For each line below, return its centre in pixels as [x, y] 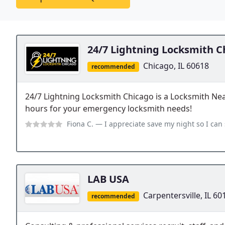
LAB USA [108, 179]
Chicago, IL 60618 [176, 66]
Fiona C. [80, 124]
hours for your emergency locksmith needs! [108, 109]
